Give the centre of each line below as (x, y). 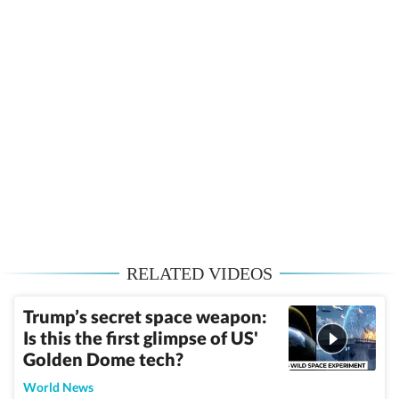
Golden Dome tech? (103, 359)
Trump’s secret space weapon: (145, 316)
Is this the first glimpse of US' (141, 338)
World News (58, 387)
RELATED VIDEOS (199, 273)
